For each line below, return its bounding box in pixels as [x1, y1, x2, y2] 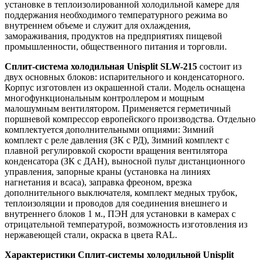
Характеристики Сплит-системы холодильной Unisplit [5, 249, 234, 260]
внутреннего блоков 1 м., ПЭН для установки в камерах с [5, 208, 236, 219]
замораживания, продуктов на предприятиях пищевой [5, 30, 222, 41]
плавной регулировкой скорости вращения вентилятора [5, 145, 227, 156]
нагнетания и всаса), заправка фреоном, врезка [5, 177, 192, 187]
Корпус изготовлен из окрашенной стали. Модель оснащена [5, 82, 245, 92]
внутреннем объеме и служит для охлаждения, [5, 20, 191, 30]
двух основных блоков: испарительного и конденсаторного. [5, 71, 244, 82]
